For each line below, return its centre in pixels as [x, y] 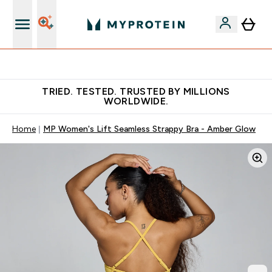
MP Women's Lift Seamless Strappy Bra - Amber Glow [149, 129]
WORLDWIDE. [136, 101]
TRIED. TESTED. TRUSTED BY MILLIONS [136, 91]
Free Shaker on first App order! [143, 64]
